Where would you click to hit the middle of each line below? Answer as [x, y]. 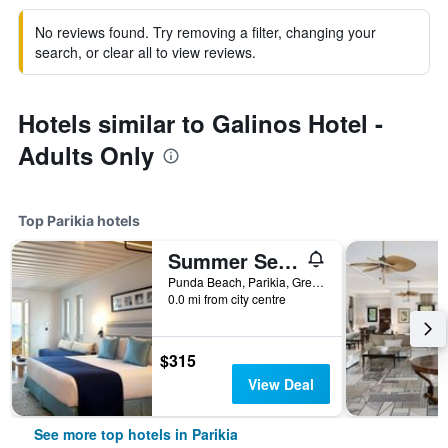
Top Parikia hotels [79, 220]
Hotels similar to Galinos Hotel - [200, 123]
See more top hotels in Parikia [136, 434]
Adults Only [86, 155]
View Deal [280, 384]
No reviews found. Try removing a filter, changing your [205, 32]
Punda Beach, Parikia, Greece [318, 281]
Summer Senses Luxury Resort [288, 260]
